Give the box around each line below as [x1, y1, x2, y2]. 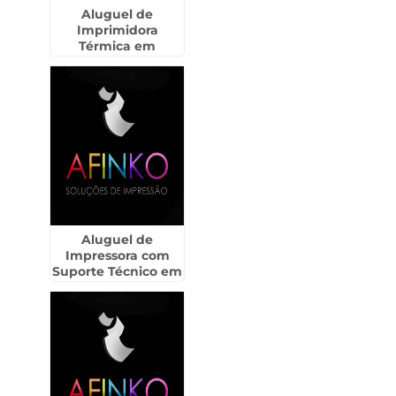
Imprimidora [76, 22, 158, 38]
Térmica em [79, 38, 156, 54]
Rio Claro [88, 279, 147, 295]
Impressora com [65, 247, 170, 263]
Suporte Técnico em [52, 263, 183, 279]
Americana [81, 54, 154, 70]
